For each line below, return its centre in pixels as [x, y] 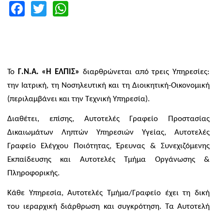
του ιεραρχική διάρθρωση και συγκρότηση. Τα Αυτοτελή [108, 207]
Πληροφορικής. [36, 173]
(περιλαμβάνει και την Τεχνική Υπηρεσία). [78, 99]
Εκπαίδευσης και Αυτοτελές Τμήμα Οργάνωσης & [108, 159]
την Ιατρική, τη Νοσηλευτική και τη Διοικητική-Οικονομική [108, 85]
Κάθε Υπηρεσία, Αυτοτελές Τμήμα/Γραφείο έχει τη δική [108, 193]
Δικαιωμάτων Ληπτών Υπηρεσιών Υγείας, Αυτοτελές [108, 132]
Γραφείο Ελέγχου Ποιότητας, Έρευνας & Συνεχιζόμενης [108, 146]
